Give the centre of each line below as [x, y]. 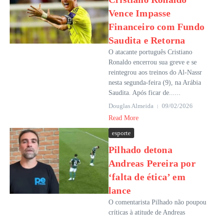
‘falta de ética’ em [147, 177]
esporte [121, 133]
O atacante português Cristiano [150, 52]
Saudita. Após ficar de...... [145, 93]
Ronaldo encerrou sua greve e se [153, 62]
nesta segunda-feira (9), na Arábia [155, 83]
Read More [124, 118]
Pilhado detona [140, 150]
